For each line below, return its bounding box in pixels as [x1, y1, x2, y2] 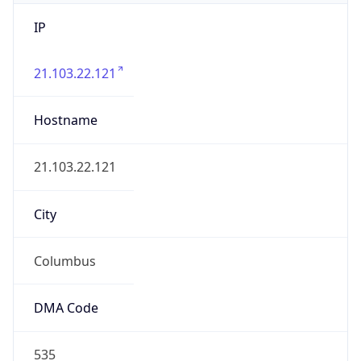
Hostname [33, 111, 98, 130]
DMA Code [33, 299, 98, 317]
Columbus [33, 251, 96, 270]
